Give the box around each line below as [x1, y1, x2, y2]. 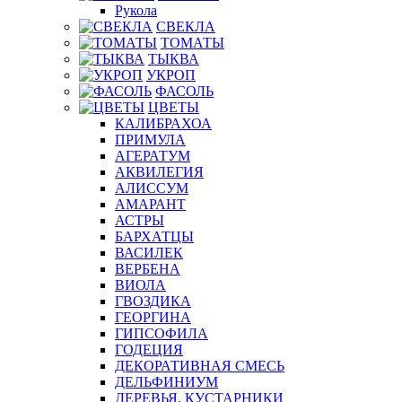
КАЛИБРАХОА [115, 115, 212, 131]
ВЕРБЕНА [115, 260, 180, 276]
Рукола [115, 2, 157, 18]
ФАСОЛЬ [155, 83, 214, 99]
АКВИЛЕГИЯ [115, 163, 204, 179]
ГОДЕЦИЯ [115, 341, 183, 357]
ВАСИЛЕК [115, 244, 183, 260]
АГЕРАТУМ [115, 147, 190, 163]
